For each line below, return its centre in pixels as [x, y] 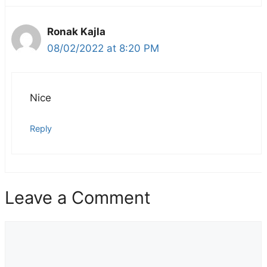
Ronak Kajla [76, 31]
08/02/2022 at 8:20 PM [103, 48]
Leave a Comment [78, 198]
